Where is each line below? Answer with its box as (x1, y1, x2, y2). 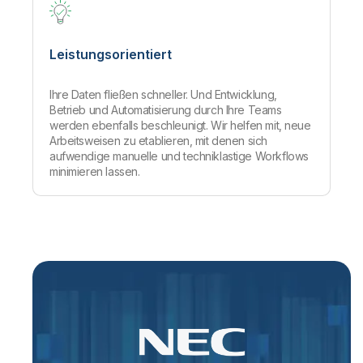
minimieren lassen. (49, 164, 140, 179)
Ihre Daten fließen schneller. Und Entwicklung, (49, 88, 277, 102)
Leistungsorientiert (49, 46, 172, 63)
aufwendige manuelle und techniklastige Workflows (49, 149, 309, 164)
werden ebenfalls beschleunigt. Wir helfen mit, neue (49, 118, 311, 133)
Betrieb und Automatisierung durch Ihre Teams (49, 103, 282, 117)
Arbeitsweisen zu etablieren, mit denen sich (49, 134, 267, 148)
